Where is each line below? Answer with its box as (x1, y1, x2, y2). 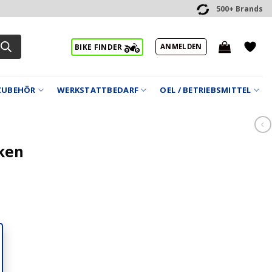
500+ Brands (216, 4, 263, 15)
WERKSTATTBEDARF (57, 84, 139, 95)
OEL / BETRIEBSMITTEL (160, 84, 251, 95)
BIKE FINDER (74, 42, 125, 52)
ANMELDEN (160, 41, 202, 51)
